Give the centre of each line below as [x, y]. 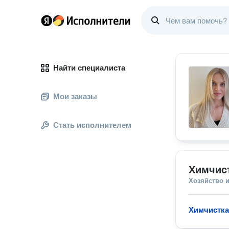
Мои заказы [75, 96]
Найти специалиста [89, 68]
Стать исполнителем [92, 125]
